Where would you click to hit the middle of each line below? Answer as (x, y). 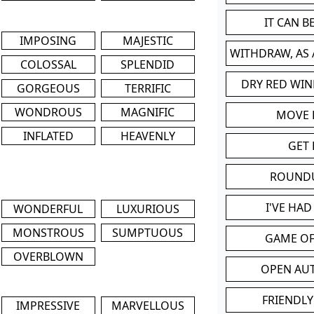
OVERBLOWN (48, 256)
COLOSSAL (48, 64)
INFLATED (48, 136)
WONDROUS (48, 112)
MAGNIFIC (148, 112)
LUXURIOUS (148, 209)
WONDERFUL (48, 209)
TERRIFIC (148, 88)
